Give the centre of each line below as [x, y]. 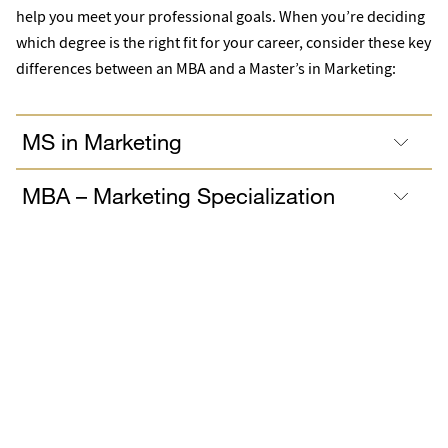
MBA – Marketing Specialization [178, 195]
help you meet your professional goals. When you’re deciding [220, 16]
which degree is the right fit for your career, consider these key [223, 42]
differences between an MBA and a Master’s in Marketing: [207, 68]
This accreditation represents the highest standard [224, 427]
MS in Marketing [102, 141]
